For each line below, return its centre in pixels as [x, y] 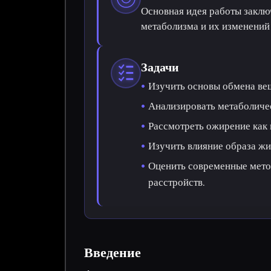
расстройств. [177, 182]
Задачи [160, 67]
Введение [113, 252]
